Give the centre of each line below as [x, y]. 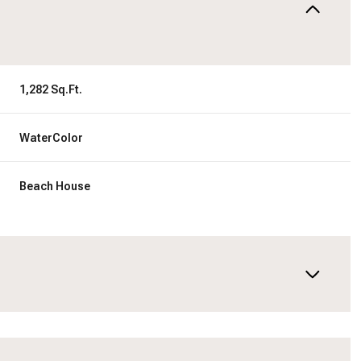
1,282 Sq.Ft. [51, 89]
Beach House [55, 186]
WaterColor [52, 138]
